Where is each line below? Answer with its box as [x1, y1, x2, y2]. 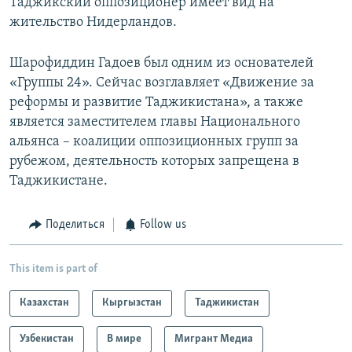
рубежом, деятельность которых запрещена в [9, 154, 299, 170]
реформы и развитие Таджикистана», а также [9, 95, 303, 111]
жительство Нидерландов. [9, 15, 177, 31]
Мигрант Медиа [174, 332, 253, 345]
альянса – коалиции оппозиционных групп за [9, 134, 299, 150]
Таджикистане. [9, 174, 108, 189]
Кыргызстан [102, 296, 162, 309]
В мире [107, 332, 141, 345]
